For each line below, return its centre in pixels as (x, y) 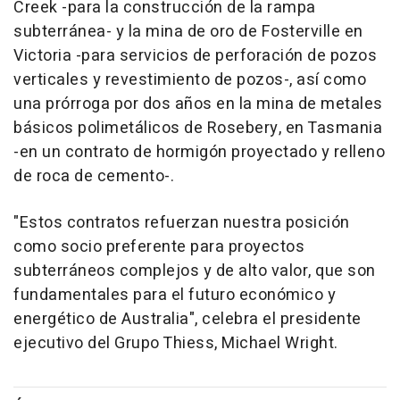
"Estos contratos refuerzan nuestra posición (182, 222)
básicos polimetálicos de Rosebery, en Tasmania (198, 128)
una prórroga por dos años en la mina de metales (198, 104)
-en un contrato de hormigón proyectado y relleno (199, 152)
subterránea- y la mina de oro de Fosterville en (188, 31)
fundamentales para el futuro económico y (175, 295)
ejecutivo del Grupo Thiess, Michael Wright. (176, 343)
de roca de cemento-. (94, 176)
